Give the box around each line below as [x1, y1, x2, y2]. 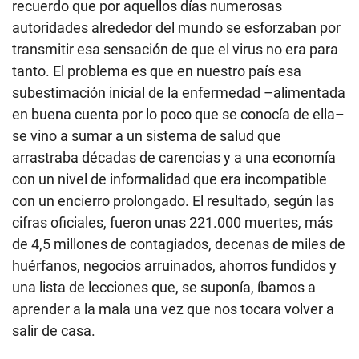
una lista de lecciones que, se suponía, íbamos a [12, 278, 316, 296]
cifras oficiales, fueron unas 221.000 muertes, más [12, 213, 333, 231]
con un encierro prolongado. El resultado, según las [12, 192, 334, 209]
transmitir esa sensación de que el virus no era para [12, 40, 338, 58]
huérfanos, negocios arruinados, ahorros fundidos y [12, 256, 337, 274]
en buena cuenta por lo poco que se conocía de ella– [12, 105, 345, 123]
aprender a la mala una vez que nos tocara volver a [12, 300, 334, 317]
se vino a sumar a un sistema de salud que [12, 127, 281, 144]
